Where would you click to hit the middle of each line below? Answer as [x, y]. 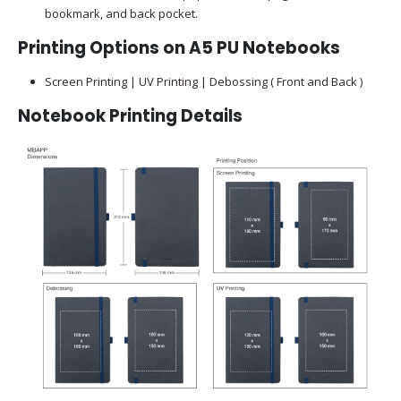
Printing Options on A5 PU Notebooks [179, 47]
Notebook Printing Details [130, 115]
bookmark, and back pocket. [121, 14]
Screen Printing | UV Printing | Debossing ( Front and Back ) [203, 81]
